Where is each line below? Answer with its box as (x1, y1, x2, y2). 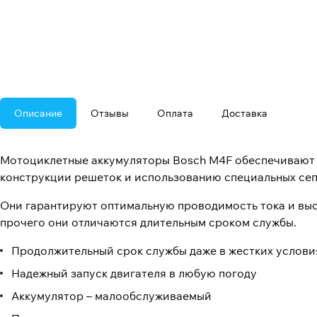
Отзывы (91, 107, 129, 120)
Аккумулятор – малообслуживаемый (11, 289, 212, 304)
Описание (14, 107, 62, 120)
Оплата (157, 107, 193, 120)
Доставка (221, 107, 267, 120)
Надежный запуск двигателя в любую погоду (11, 266, 257, 281)
